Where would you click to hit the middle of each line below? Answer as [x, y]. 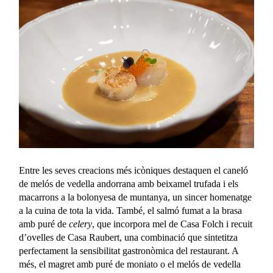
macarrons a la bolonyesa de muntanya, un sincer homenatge [136, 197]
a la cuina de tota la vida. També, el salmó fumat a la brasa [131, 210]
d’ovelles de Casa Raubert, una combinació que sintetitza [129, 237]
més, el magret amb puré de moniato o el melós [111, 264]
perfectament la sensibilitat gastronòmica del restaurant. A [129, 250]
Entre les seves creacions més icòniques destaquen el [121, 170]
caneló [236, 170]
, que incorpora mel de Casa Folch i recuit [172, 224]
